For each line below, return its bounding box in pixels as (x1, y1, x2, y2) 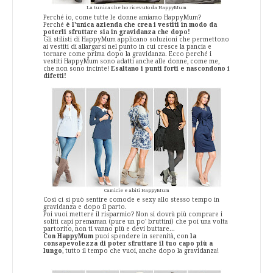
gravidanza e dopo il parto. (43, 204, 127, 211)
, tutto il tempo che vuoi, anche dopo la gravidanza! (62, 247, 219, 255)
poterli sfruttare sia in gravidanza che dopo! (43, 28, 190, 35)
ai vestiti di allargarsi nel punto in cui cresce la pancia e (43, 43, 211, 50)
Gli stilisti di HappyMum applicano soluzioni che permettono (43, 35, 229, 43)
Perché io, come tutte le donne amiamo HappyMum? (43, 13, 201, 21)
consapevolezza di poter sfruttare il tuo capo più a (43, 240, 213, 247)
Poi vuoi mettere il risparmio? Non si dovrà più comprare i (43, 211, 222, 218)
